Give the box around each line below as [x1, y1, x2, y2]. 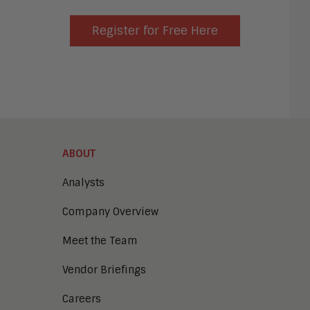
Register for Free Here [92, 22, 218, 38]
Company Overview [62, 204, 158, 219]
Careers [62, 291, 101, 306]
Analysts [62, 175, 104, 190]
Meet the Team [62, 233, 138, 248]
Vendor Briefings [62, 262, 146, 277]
